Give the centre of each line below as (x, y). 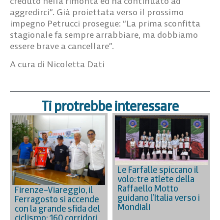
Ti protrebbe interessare (110, 106)
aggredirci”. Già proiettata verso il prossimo (97, 12)
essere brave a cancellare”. (62, 46)
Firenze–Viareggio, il (54, 190)
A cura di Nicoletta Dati (57, 64)
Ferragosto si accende (57, 199)
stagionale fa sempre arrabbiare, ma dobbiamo (104, 34)
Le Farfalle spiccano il (158, 170)
